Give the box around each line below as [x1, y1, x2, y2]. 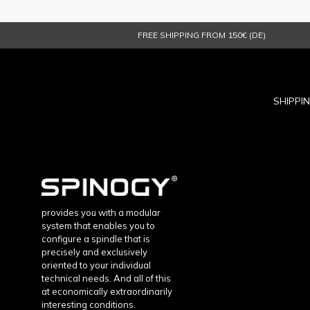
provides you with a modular [42, 207, 161, 219]
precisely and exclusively [42, 246, 147, 258]
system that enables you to [42, 220, 155, 232]
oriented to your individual [42, 259, 151, 271]
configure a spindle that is [42, 233, 150, 245]
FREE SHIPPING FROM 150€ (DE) [138, 29, 266, 40]
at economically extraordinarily [42, 286, 172, 298]
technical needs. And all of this [42, 273, 171, 284]
